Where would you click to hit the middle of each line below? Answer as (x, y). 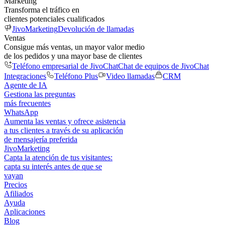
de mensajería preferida (41, 139)
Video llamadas (130, 76)
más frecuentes (27, 103)
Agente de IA (26, 85)
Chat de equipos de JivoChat (163, 66)
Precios (16, 185)
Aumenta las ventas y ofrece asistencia (65, 121)
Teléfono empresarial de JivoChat (65, 66)
